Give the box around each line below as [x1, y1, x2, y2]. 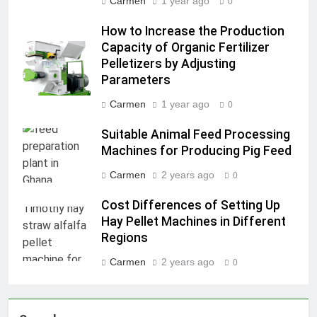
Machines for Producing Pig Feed [101, 144, 292, 158]
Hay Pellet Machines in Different [101, 214, 286, 229]
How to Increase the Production [101, 24, 284, 39]
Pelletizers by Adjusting [101, 57, 236, 71]
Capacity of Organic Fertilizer [101, 40, 270, 55]
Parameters [101, 73, 171, 88]
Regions [101, 231, 148, 246]
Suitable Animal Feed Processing [101, 127, 290, 142]
